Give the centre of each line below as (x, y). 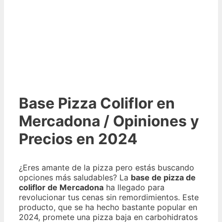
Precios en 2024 (78, 139)
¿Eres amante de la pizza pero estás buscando (107, 167)
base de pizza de (163, 177)
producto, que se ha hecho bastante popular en (108, 207)
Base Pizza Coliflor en (97, 103)
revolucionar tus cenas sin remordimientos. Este (109, 197)
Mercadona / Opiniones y (109, 121)
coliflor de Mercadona (61, 187)
